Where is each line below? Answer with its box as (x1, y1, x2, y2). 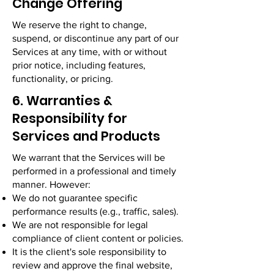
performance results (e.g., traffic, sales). (12, 206, 179, 217)
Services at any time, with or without (12, 46, 167, 57)
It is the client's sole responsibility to (12, 246, 166, 257)
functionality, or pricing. (12, 73, 113, 84)
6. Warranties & (12, 92, 113, 109)
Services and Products (12, 127, 160, 145)
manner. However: (12, 179, 91, 190)
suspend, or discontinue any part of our (12, 33, 179, 43)
